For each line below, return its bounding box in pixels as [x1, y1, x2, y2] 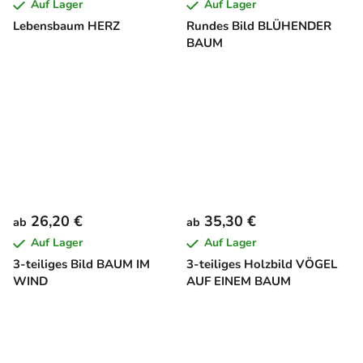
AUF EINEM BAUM [186, 273, 291, 290]
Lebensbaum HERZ [13, 18, 120, 35]
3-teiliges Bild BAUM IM [13, 256, 150, 273]
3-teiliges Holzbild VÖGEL [186, 256, 337, 273]
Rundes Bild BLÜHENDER [186, 18, 331, 35]
